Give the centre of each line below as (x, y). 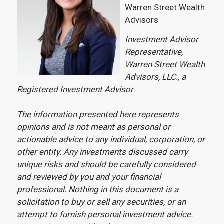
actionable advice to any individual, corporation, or (111, 140)
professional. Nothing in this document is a (97, 190)
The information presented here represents (98, 115)
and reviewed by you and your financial (89, 177)
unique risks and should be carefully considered (106, 165)
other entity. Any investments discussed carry (102, 152)
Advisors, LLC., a (155, 77)
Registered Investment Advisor (75, 90)
